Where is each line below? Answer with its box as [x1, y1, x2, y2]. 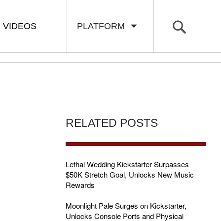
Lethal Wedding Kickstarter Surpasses [65, 159, 189, 169]
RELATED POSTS [65, 117, 158, 129]
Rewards [65, 180, 95, 190]
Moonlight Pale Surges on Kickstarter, [65, 200, 186, 211]
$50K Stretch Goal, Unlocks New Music [65, 169, 194, 180]
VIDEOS [3, 21, 37, 31]
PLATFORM [77, 21, 130, 31]
